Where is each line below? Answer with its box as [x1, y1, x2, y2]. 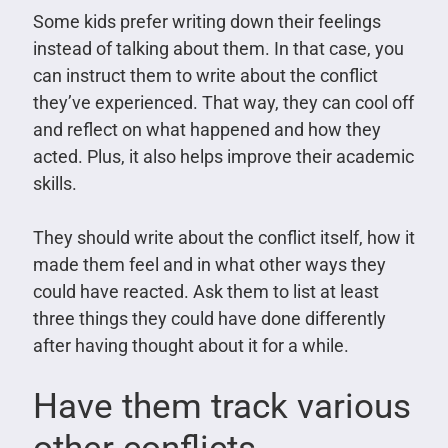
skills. [32, 173, 77, 195]
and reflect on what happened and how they [32, 119, 381, 141]
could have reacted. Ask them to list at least [32, 281, 379, 303]
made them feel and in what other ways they [32, 254, 386, 276]
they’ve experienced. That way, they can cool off [32, 92, 414, 114]
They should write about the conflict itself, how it [32, 227, 415, 249]
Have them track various [32, 386, 411, 428]
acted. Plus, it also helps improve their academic [32, 146, 414, 168]
